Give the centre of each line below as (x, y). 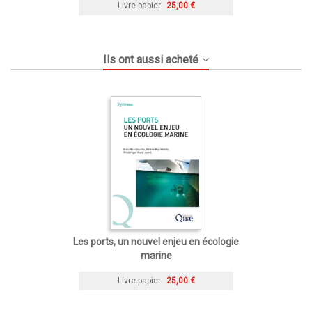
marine (156, 255)
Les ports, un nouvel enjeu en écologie (156, 241)
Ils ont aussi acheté (151, 59)
